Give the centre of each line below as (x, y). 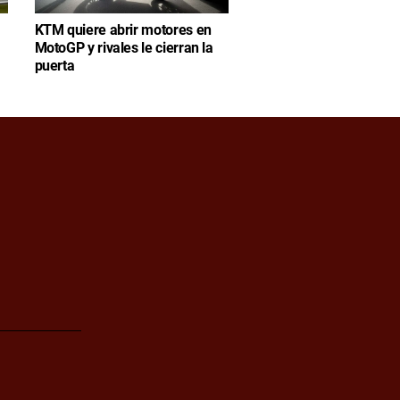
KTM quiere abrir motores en (123, 30)
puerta (54, 66)
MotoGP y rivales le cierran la (124, 48)
